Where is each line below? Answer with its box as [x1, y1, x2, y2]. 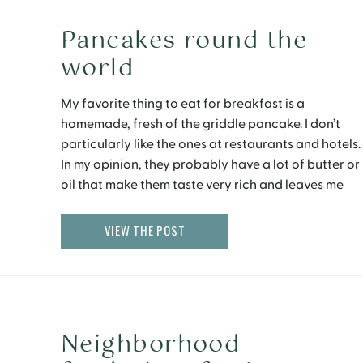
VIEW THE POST [104, 221, 186, 239]
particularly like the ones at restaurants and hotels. [61, 136, 361, 152]
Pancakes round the [61, 21, 308, 61]
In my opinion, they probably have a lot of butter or [61, 156, 360, 173]
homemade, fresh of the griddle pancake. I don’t [61, 116, 340, 132]
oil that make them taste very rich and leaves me [61, 177, 344, 193]
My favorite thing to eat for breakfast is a [61, 96, 305, 112]
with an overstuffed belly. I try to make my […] [61, 197, 322, 213]
